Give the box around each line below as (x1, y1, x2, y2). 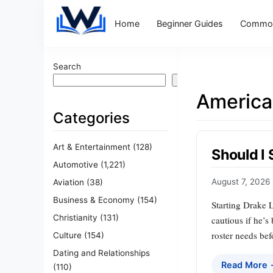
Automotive (53, 159, 98, 169)
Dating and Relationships (53, 247, 150, 258)
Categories (53, 109, 130, 127)
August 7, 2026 (211, 177, 270, 187)
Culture (53, 230, 82, 240)
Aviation (53, 177, 84, 187)
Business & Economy (53, 194, 135, 205)
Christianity (53, 212, 97, 222)
